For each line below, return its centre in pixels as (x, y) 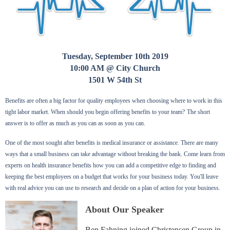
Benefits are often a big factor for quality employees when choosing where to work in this (114, 100)
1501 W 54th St (115, 80)
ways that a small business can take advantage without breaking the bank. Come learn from (115, 154)
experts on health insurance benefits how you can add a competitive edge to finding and (111, 165)
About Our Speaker (124, 209)
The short (198, 112)
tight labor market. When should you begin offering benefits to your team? (95, 112)
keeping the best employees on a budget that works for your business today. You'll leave (112, 176)
